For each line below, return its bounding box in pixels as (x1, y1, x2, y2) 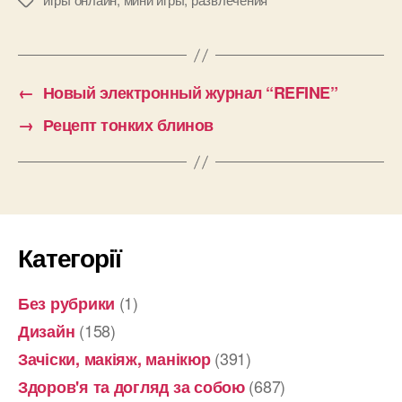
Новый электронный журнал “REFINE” (42, 81, 338, 105)
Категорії (18, 239, 121, 276)
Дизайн (18, 319, 75, 344)
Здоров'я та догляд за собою (18, 375, 245, 399)
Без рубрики (18, 292, 116, 316)
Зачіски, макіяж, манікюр (18, 347, 211, 371)
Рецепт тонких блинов (42, 113, 214, 137)
